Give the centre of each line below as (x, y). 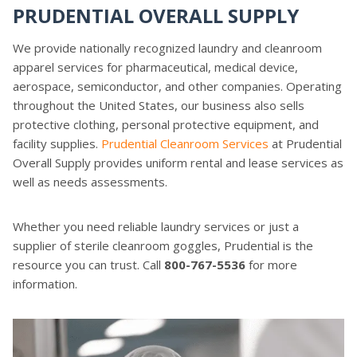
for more (271, 264)
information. (45, 283)
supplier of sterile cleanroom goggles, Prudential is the (163, 245)
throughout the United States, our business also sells (159, 105)
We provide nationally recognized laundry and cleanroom (167, 47)
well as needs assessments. (90, 181)
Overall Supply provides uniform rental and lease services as (178, 162)
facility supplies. (57, 143)
